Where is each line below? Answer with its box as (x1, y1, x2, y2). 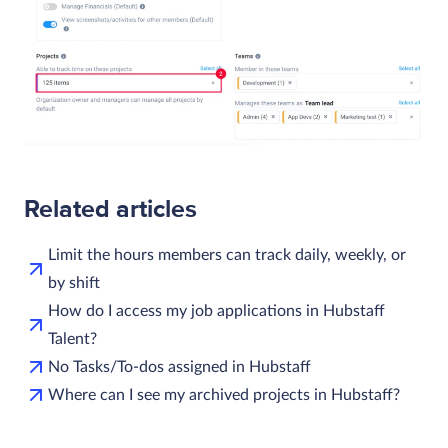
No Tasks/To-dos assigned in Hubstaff (48, 358, 311, 375)
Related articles (24, 193, 197, 224)
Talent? (48, 330, 97, 347)
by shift (48, 274, 100, 291)
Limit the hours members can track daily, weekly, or (48, 246, 406, 263)
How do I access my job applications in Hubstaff (48, 302, 385, 319)
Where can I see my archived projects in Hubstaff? (48, 386, 400, 403)
